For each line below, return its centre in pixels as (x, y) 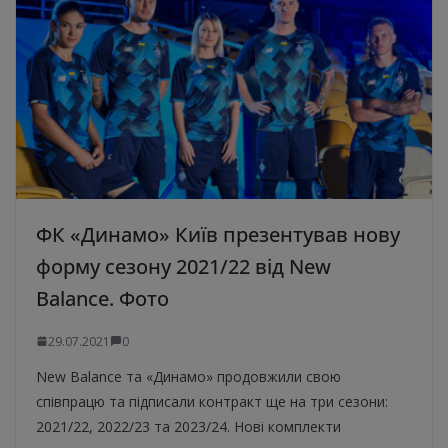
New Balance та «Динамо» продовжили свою (188, 376)
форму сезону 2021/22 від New (183, 266)
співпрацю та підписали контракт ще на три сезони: (212, 401)
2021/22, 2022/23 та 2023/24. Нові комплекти (188, 426)
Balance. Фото (102, 298)
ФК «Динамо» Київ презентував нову (218, 234)
